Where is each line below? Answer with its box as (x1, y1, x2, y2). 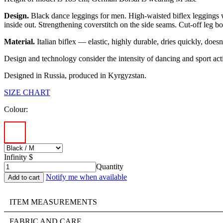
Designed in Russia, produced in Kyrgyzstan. (4, 71, 146, 80)
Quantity (96, 162, 123, 171)
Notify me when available (46, 172, 127, 181)
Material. (4, 37, 35, 46)
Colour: (4, 105, 28, 113)
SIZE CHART (4, 88, 50, 97)
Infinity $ (4, 152, 33, 161)
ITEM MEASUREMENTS (9, 197, 97, 206)
